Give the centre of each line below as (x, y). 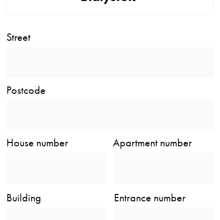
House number (38, 142)
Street (19, 37)
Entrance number (150, 197)
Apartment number (153, 142)
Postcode (26, 90)
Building (24, 197)
